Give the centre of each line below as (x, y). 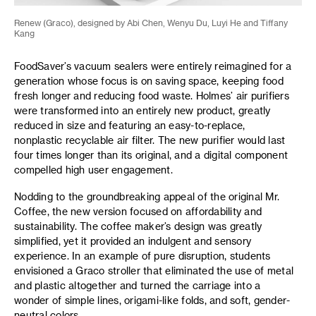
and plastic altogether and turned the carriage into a (138, 286)
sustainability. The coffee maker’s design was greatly (138, 226)
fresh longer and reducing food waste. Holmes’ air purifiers (152, 95)
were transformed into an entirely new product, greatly (142, 110)
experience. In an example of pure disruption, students (142, 256)
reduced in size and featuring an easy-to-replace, (130, 125)
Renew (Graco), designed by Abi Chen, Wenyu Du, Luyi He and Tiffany (151, 22)
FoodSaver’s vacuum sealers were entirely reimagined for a (153, 66)
